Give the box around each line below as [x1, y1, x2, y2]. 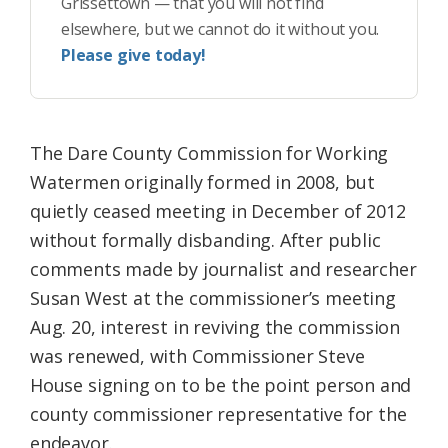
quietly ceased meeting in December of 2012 [30, 199, 406, 224]
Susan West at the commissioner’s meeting [30, 286, 396, 311]
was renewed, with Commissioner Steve [30, 344, 365, 369]
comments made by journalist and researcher [30, 257, 417, 282]
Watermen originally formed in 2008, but [30, 170, 375, 195]
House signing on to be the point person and [30, 373, 412, 398]
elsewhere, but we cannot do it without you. [61, 18, 380, 41]
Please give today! [61, 44, 206, 67]
